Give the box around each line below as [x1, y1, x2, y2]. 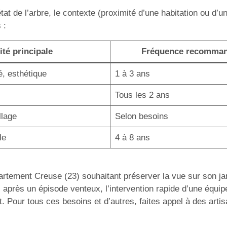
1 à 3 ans [115, 68, 150, 79]
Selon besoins [115, 111, 168, 121]
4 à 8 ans [115, 132, 150, 142]
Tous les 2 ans [115, 90, 170, 100]
